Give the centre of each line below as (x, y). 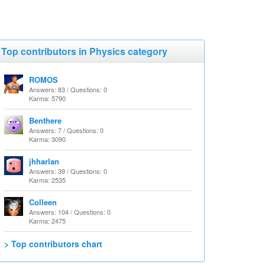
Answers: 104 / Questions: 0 (70, 212)
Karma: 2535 (47, 180)
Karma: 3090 (47, 139)
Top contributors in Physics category (84, 51)
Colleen (43, 202)
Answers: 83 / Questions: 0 (68, 89)
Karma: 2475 (47, 221)
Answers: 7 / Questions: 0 (66, 130)
